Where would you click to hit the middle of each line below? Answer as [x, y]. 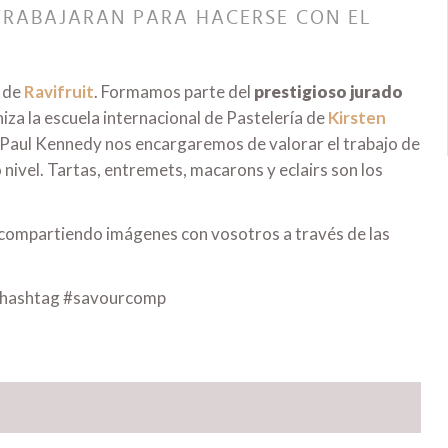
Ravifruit [59, 92]
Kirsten [357, 118]
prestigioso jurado [328, 92]
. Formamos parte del [174, 92]
